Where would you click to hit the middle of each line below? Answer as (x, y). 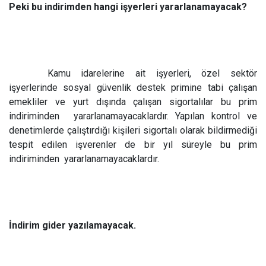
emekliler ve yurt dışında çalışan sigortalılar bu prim (133, 102)
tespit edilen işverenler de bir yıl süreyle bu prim (133, 145)
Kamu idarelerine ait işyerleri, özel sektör (152, 73)
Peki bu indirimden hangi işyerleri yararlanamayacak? (128, 7)
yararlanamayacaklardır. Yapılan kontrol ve (165, 116)
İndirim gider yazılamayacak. (72, 225)
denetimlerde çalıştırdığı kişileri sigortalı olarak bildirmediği (133, 130)
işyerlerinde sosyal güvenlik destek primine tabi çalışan (133, 88)
